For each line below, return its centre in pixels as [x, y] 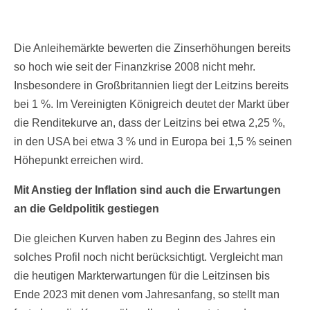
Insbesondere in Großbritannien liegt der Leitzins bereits [151, 86]
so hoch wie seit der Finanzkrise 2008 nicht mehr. [135, 67]
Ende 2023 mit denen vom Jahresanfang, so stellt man [147, 295]
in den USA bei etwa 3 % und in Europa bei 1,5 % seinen [153, 142]
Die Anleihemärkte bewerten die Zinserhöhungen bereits [152, 48]
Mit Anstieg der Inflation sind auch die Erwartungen [147, 190]
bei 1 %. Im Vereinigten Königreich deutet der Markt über [152, 104]
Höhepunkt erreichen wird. [79, 161]
